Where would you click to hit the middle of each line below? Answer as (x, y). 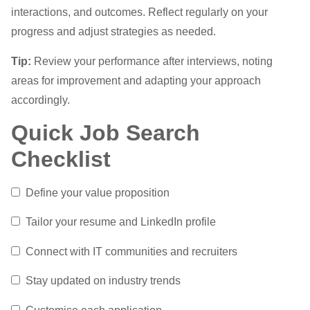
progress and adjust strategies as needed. (113, 32)
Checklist (61, 159)
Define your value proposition (95, 193)
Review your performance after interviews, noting (152, 61)
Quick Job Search (106, 133)
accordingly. (40, 100)
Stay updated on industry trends (100, 281)
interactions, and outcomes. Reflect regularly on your (139, 12)
